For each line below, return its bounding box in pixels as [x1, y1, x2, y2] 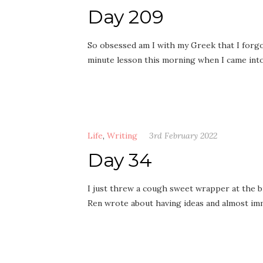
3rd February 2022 [149, 130, 217, 141]
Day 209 [87, 5, 164, 28]
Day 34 [87, 149, 152, 171]
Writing [107, 130, 137, 141]
